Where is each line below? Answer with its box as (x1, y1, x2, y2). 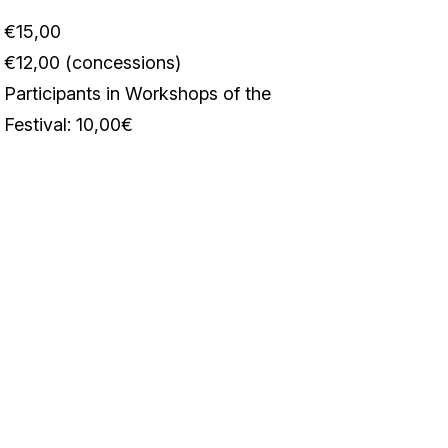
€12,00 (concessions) (4, 52, 182, 73)
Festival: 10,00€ (4, 114, 134, 135)
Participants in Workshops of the (4, 83, 272, 104)
